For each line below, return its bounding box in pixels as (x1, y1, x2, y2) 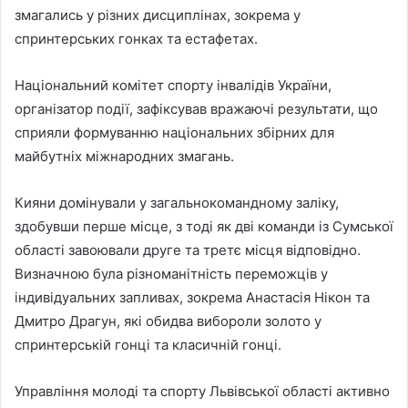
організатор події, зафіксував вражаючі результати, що (15, 100, 378, 118)
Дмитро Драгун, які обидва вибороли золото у (15, 312, 321, 331)
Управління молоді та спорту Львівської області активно (15, 382, 390, 401)
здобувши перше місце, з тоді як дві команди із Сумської (15, 218, 393, 236)
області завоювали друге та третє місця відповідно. (15, 241, 361, 260)
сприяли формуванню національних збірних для (15, 124, 334, 142)
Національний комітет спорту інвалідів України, (15, 76, 331, 95)
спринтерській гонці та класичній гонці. (15, 336, 281, 354)
